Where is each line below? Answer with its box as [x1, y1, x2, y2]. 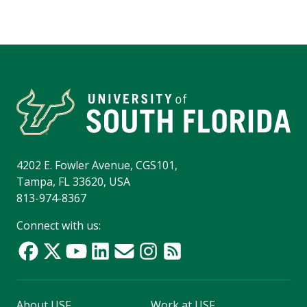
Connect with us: [16, 218, 101, 234]
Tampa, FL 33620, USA [16, 174, 130, 190]
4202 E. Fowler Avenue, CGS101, [16, 158, 177, 173]
